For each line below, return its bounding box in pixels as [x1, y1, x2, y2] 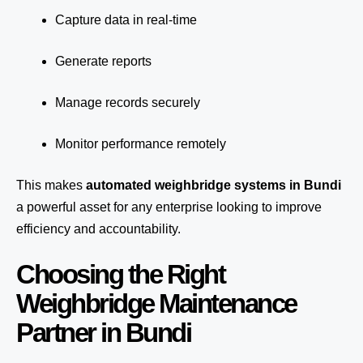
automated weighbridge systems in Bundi [86, 178, 341, 192]
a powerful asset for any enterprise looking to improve [16, 200, 322, 214]
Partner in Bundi [16, 318, 190, 348]
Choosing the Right [16, 259, 224, 289]
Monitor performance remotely [55, 137, 226, 151]
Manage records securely [55, 96, 200, 109]
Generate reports [55, 54, 152, 68]
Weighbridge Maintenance [16, 288, 297, 318]
